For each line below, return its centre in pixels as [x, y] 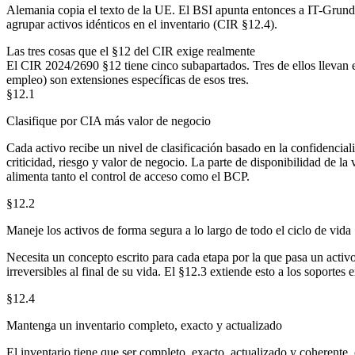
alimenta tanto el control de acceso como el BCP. [128, 176]
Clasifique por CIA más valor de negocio [109, 120]
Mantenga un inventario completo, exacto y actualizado [144, 325]
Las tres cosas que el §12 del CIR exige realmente [131, 51]
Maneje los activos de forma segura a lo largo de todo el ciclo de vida [179, 230]
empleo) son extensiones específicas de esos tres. [128, 79]
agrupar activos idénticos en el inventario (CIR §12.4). [142, 24]
